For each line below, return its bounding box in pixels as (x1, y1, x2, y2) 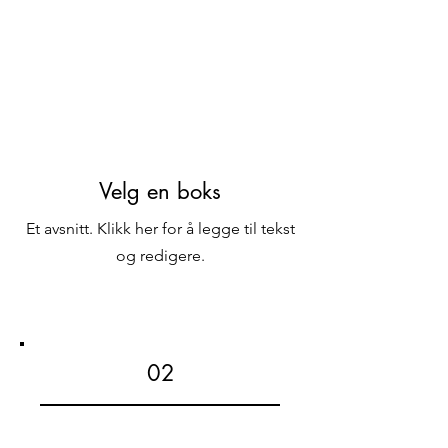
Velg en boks (99, 177, 221, 205)
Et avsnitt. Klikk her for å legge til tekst (25, 219, 295, 238)
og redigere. (115, 246, 205, 265)
